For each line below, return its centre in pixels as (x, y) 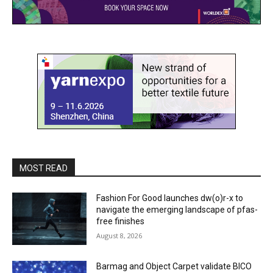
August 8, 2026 (119, 236)
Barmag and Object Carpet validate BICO (174, 266)
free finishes (121, 221)
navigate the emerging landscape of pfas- (177, 210)
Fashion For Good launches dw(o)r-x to (170, 198)
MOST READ (44, 168)
